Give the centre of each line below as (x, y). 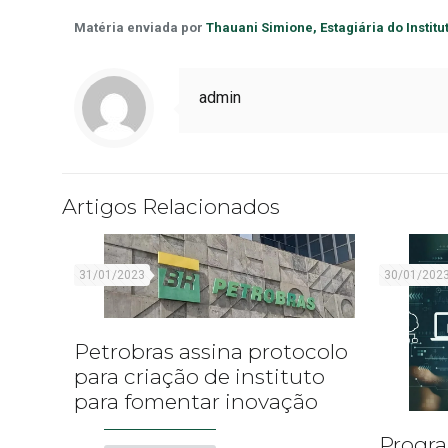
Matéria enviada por (140, 27)
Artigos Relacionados (171, 206)
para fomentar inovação (196, 401)
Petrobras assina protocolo (211, 351)
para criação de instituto (199, 376)
